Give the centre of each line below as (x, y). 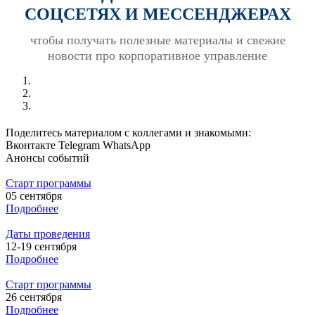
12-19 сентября (41, 246)
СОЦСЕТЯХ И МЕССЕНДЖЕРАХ (157, 14)
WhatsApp (127, 145)
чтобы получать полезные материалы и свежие (157, 40)
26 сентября (34, 297)
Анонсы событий (47, 157)
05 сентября (34, 195)
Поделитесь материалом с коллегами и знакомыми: (128, 132)
